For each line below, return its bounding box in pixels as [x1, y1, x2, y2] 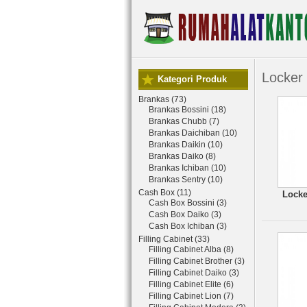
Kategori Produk [158, 74, 227, 84]
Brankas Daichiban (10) [149, 128, 237, 138]
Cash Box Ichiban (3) [149, 221, 227, 231]
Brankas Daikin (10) [149, 140, 223, 149]
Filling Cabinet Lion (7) [149, 291, 234, 301]
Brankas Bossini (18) [149, 105, 226, 114]
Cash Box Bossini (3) [149, 198, 227, 208]
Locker [262, 70, 303, 85]
